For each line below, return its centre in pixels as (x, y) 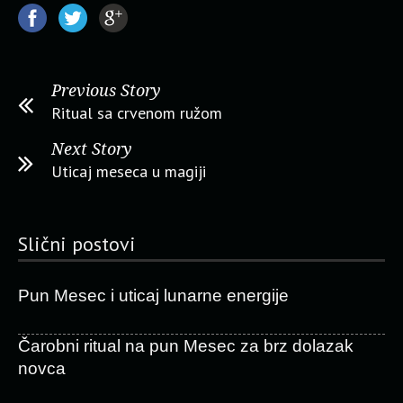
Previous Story (106, 90)
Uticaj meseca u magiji (129, 171)
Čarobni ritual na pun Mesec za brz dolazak (186, 346)
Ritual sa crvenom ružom (137, 113)
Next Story (92, 149)
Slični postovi (77, 244)
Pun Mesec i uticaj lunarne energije (153, 296)
